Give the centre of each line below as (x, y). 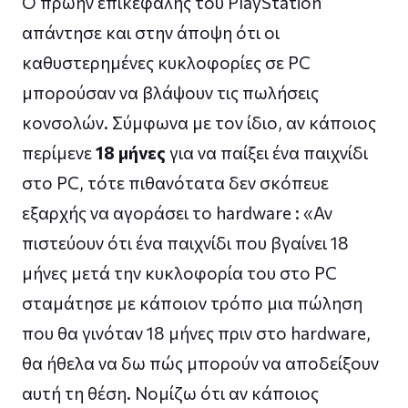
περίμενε (59, 152)
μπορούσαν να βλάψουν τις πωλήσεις (170, 92)
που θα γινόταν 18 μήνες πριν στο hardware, (196, 332)
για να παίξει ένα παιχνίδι (267, 152)
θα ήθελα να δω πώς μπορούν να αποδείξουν (200, 362)
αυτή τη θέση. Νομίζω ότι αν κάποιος (170, 393)
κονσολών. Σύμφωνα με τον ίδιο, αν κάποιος (199, 122)
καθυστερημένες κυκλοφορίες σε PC (166, 62)
